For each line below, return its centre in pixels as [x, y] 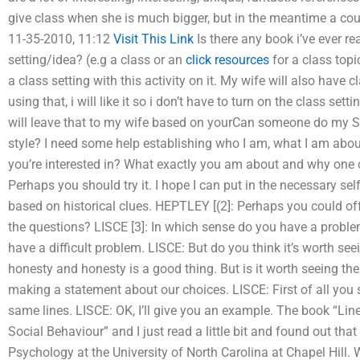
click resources [227, 59]
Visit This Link [153, 39]
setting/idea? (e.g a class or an [97, 59]
